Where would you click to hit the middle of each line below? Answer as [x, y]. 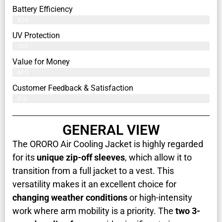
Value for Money [41, 62]
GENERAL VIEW [111, 130]
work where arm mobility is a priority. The [94, 211]
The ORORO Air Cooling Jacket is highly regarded [108, 144]
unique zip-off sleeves [81, 158]
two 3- [188, 211]
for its [25, 158]
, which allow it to [158, 158]
